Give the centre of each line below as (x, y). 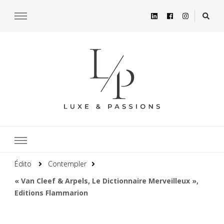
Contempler (67, 163)
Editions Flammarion (51, 192)
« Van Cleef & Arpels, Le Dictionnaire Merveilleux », (106, 180)
